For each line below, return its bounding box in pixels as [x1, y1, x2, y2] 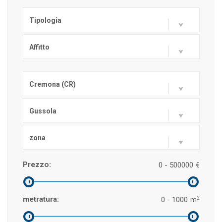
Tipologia [29, 16, 61, 24]
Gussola [29, 107, 56, 115]
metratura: [23, 195, 59, 204]
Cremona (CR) [29, 80, 76, 88]
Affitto [29, 43, 50, 51]
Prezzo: [23, 160, 51, 169]
